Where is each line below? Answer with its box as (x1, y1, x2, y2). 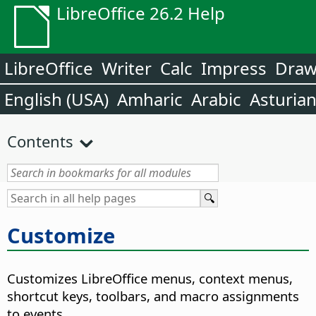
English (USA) (4, 87, 109, 111)
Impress (201, 56, 267, 80)
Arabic (191, 87, 241, 111)
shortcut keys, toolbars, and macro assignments (7, 287, 299, 305)
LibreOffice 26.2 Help (56, 1, 225, 25)
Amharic (117, 87, 183, 111)
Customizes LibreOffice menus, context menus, (7, 269, 293, 288)
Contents (7, 130, 73, 152)
